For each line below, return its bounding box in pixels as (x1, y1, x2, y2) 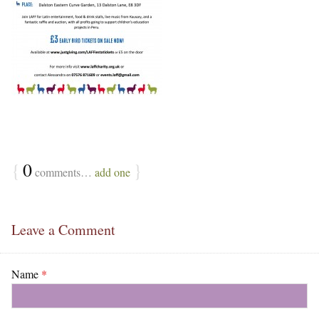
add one (95, 164, 130, 179)
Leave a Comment (11, 219, 115, 239)
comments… (32, 164, 95, 179)
